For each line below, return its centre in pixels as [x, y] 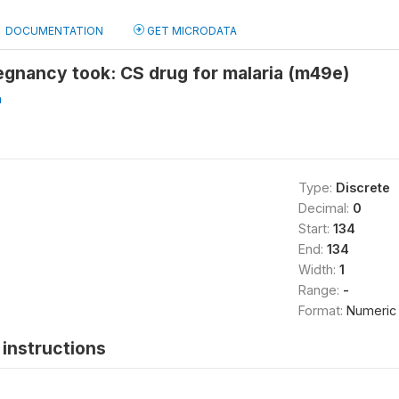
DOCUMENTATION [54, 31]
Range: [320, 290]
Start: [315, 228]
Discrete [362, 187]
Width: [318, 269]
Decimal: [325, 208]
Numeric [371, 310]
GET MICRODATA [191, 31]
